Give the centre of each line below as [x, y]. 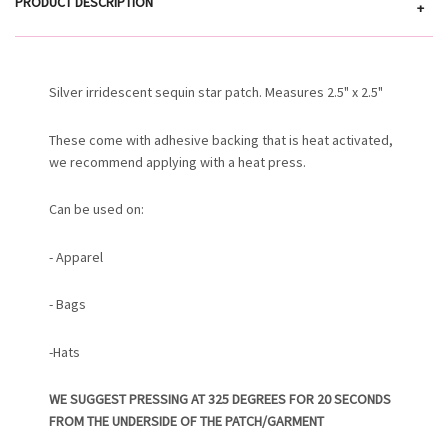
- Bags [68, 304]
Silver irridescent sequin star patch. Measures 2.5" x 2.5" [216, 92]
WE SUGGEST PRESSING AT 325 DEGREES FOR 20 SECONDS [220, 399]
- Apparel [76, 256]
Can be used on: [97, 209]
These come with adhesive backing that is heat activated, [221, 139]
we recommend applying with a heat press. [178, 161]
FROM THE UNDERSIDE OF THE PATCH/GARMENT [187, 421]
